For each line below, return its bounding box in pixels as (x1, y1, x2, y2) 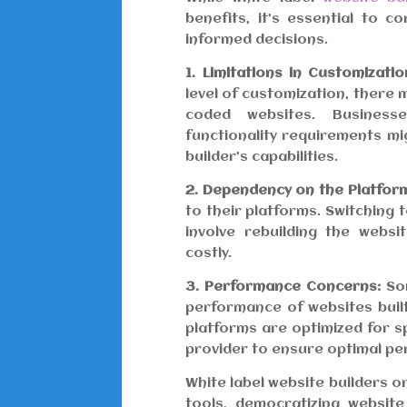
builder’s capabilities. (185, 150, 339, 165)
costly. (185, 246, 233, 262)
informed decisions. (185, 33, 329, 48)
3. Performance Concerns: (185, 280, 382, 295)
